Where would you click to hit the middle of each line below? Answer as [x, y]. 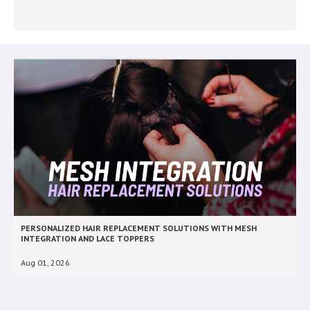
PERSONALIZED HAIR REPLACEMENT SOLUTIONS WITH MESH [139, 228]
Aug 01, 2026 [45, 263]
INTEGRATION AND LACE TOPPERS [88, 239]
